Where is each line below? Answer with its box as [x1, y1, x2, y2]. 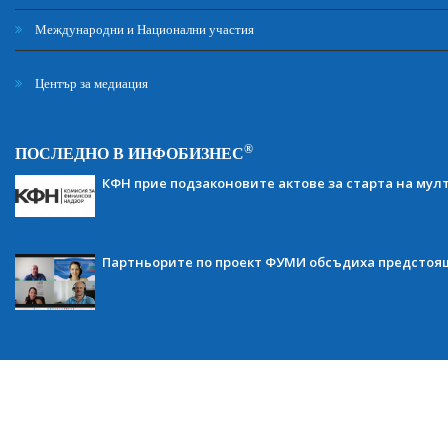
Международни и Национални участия [32, 22, 254, 37]
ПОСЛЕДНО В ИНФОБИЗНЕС [15, 145, 244, 162]
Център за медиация [32, 76, 148, 91]
